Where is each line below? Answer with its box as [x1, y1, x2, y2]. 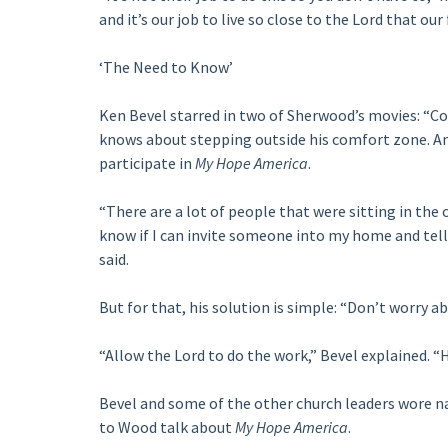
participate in [98, 153, 195, 173]
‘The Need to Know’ [98, 57, 233, 77]
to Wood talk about [98, 417, 235, 437]
